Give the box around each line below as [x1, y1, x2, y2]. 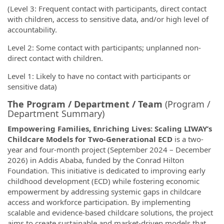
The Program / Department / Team [7, 97, 165, 110]
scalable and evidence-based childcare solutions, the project [7, 207, 213, 217]
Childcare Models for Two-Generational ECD [7, 134, 172, 144]
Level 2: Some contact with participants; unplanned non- [7, 42, 201, 52]
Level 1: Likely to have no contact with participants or [7, 70, 190, 81]
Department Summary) [7, 107, 104, 119]
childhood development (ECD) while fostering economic [7, 176, 199, 186]
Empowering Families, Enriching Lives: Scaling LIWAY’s [7, 123, 212, 133]
